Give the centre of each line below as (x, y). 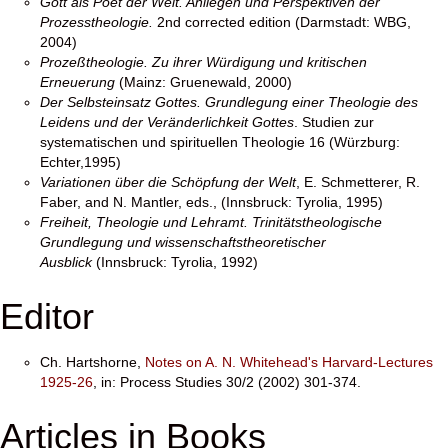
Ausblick (66, 262)
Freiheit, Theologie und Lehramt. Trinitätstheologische (211, 222)
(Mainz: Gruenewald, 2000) (203, 82)
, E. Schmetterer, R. (358, 182)
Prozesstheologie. (98, 22)
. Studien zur (334, 122)
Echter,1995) (80, 162)
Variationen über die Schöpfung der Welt (168, 182)
